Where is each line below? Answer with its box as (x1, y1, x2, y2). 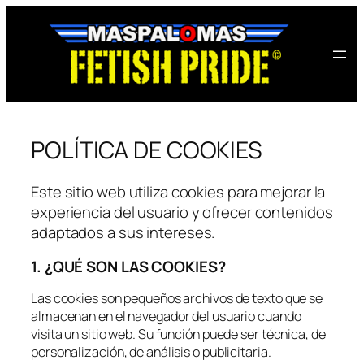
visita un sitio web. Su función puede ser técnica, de (31, 325, 326, 344)
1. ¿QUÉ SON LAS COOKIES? (31, 255, 226, 277)
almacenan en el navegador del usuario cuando (31, 307, 301, 326)
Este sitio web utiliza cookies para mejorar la (31, 181, 326, 203)
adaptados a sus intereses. (31, 222, 215, 244)
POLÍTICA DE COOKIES (31, 133, 263, 166)
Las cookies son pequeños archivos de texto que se (31, 289, 323, 308)
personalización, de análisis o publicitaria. (31, 343, 271, 362)
